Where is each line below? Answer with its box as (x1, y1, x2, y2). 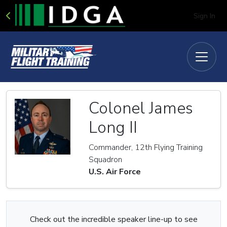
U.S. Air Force (89, 166, 141, 177)
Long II (89, 117, 137, 138)
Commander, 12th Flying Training (89, 142, 203, 153)
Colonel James (89, 97, 193, 119)
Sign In (194, 11, 215, 21)
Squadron (89, 154, 122, 165)
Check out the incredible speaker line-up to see (29, 214, 198, 225)
